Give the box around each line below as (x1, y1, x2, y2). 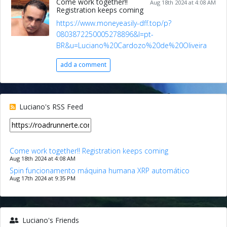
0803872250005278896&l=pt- (56, 29, 154, 39)
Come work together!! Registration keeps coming (9, 146, 168, 156)
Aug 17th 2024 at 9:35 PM (9, 174, 75, 182)
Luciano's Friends (20, 215, 79, 225)
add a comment (60, 60, 106, 69)
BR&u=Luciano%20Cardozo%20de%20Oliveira (56, 40, 207, 50)
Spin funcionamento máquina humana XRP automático (9, 166, 190, 175)
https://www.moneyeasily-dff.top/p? (56, 18, 171, 28)
